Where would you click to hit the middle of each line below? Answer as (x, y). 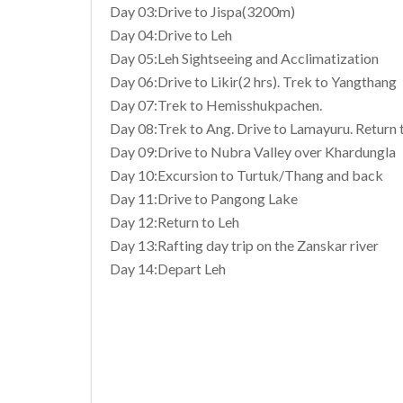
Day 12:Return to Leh (175, 221)
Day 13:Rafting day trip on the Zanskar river (244, 245)
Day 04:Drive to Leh (171, 34)
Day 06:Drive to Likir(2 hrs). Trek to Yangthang (253, 81)
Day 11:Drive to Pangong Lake (204, 198)
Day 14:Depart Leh (168, 268)
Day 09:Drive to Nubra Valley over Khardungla (253, 151)
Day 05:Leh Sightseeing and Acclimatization (244, 58)
